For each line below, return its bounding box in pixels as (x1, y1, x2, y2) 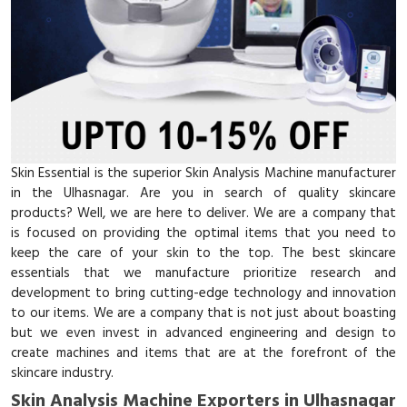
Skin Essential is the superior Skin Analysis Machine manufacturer (11, 163, 396, 184)
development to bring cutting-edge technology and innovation (11, 283, 396, 304)
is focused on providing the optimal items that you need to (11, 223, 396, 244)
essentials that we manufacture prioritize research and (11, 263, 396, 284)
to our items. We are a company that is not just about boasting (11, 303, 396, 324)
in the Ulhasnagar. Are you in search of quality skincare (11, 183, 396, 204)
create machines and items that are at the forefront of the (11, 342, 396, 364)
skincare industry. (11, 362, 114, 384)
